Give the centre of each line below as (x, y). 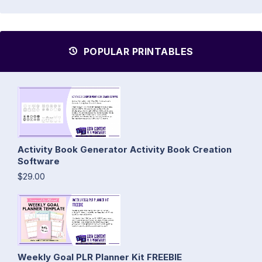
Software (39, 161)
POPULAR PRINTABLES (137, 51)
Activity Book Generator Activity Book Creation (125, 149)
